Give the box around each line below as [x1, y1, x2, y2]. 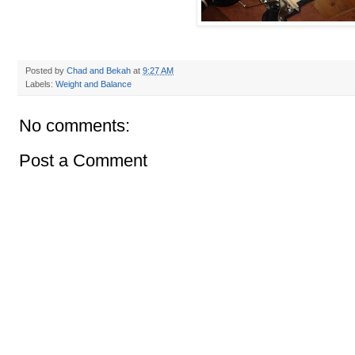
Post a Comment [19, 151, 147, 171]
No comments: [19, 116, 130, 136]
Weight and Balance [55, 79, 132, 90]
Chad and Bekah [67, 66, 131, 76]
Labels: [25, 79, 55, 90]
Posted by [25, 66, 67, 76]
